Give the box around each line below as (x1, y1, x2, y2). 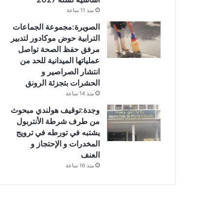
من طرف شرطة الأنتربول (17, 116, 100, 127)
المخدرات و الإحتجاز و (31, 139, 100, 149)
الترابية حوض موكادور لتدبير (11, 33, 100, 43)
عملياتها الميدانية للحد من (20, 55, 100, 66)
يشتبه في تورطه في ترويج (16, 127, 100, 138)
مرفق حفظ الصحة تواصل (18, 44, 100, 54)
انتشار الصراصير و (41, 67, 100, 77)
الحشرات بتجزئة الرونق (25, 78, 100, 88)
